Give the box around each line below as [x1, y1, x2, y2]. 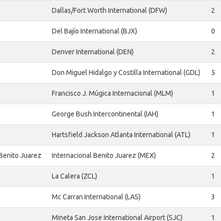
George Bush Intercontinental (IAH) [52, 110, 158, 118]
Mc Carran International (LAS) [52, 193, 141, 201]
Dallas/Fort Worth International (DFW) [52, 6, 167, 15]
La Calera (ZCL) [52, 172, 97, 181]
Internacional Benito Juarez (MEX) [52, 151, 156, 160]
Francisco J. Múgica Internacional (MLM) [52, 89, 173, 98]
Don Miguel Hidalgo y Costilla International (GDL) [52, 69, 200, 77]
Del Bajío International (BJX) [52, 27, 137, 36]
